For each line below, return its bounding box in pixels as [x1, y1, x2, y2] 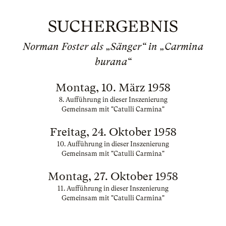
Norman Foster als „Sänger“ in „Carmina [23, 41, 203, 52]
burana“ [95, 56, 131, 68]
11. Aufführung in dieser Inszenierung [58, 185, 168, 192]
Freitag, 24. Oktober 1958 [49, 126, 177, 138]
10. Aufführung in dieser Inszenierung [57, 140, 169, 148]
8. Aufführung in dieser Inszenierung [59, 96, 167, 103]
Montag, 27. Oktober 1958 [48, 170, 178, 183]
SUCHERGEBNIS [48, 17, 178, 36]
